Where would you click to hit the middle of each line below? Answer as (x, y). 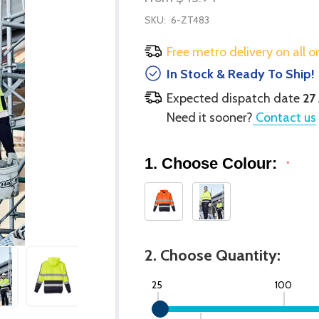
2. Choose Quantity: (213, 255)
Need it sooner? (210, 117)
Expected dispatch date (235, 98)
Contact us (285, 117)
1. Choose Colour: (213, 163)
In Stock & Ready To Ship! (241, 74)
